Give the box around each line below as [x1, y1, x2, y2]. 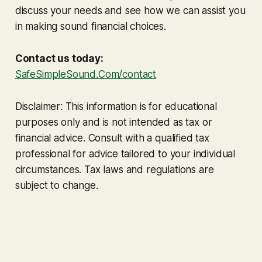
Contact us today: [15, 52, 104, 64]
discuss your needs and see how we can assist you [15, 4, 246, 16]
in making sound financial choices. [15, 20, 166, 32]
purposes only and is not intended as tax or [15, 116, 212, 128]
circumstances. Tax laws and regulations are [15, 163, 214, 175]
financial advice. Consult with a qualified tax [15, 132, 209, 144]
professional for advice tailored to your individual [15, 147, 236, 160]
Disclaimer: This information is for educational [15, 100, 217, 112]
